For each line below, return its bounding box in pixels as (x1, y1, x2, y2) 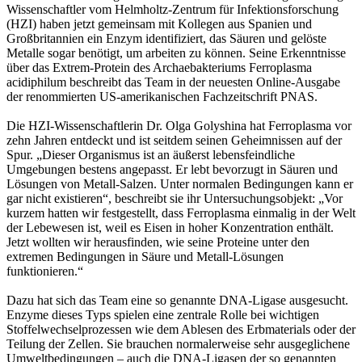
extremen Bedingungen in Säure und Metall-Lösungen (6, 249, 284, 263)
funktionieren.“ (6, 263, 83, 278)
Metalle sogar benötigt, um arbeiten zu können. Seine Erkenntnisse (6, 45, 346, 60)
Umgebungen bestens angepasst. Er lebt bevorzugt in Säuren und (6, 162, 338, 176)
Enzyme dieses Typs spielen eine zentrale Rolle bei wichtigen (6, 307, 319, 322)
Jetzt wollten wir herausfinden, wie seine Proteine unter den (6, 234, 309, 249)
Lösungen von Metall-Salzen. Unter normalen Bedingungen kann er (6, 176, 353, 191)
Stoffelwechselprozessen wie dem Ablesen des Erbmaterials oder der (6, 322, 356, 336)
